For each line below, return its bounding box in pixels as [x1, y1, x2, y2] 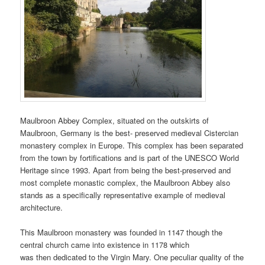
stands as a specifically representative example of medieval [20, 189, 226, 201]
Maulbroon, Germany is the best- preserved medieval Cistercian [20, 127, 239, 139]
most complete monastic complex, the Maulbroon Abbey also [20, 177, 231, 189]
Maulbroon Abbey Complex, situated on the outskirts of [20, 115, 209, 127]
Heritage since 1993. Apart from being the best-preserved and [20, 164, 231, 176]
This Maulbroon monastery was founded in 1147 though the [20, 227, 223, 238]
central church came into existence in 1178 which [20, 239, 190, 251]
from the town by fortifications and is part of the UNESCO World [20, 152, 240, 164]
